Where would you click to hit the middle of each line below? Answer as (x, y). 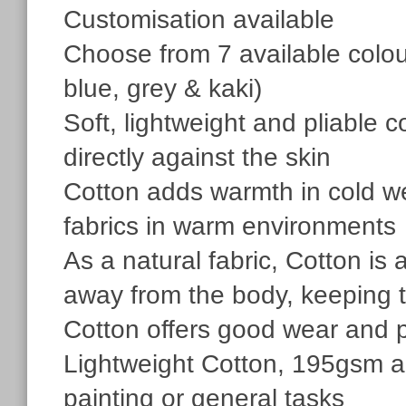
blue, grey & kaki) (163, 88)
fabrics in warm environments (230, 226)
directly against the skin (197, 157)
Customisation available (199, 19)
